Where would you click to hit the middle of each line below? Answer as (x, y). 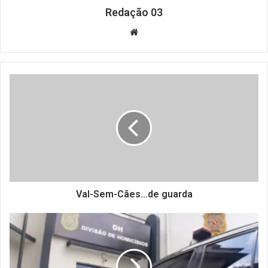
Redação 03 (134, 13)
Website (155, 32)
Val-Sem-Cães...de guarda (134, 194)
